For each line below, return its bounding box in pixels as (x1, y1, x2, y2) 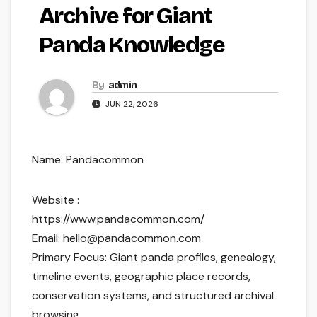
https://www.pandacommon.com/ (32, 212, 204, 227)
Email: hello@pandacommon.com (32, 231, 201, 246)
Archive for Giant (39, 2, 212, 30)
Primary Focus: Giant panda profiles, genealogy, (32, 250, 276, 265)
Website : (32, 192, 79, 208)
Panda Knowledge (39, 31, 224, 59)
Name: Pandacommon (32, 152, 144, 168)
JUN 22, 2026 (103, 98, 158, 110)
